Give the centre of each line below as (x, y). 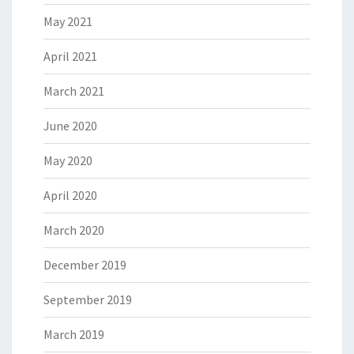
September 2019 (88, 299)
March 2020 (74, 230)
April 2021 (70, 56)
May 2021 (68, 21)
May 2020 (68, 160)
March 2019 (74, 334)
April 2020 (70, 195)
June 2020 (70, 126)
